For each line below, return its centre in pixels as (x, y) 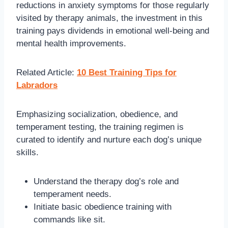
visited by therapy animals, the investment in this (109, 18)
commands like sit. (69, 220)
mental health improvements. (71, 44)
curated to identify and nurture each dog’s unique (109, 140)
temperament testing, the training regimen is (100, 127)
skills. (27, 153)
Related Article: (47, 73)
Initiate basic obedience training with (103, 207)
